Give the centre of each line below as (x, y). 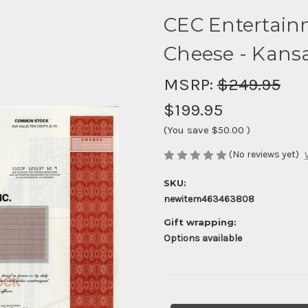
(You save (186, 130)
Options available (203, 239)
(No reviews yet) (264, 154)
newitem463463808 (209, 199)
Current (181, 301)
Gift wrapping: (200, 222)
